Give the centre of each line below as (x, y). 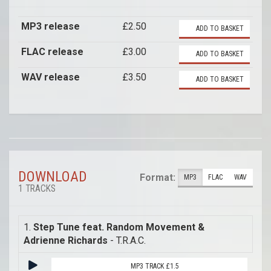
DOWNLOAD (53, 176)
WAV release (51, 77)
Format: (158, 177)
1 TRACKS (37, 188)
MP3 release (51, 26)
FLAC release (52, 51)
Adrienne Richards (66, 240)
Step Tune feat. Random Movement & (119, 227)
